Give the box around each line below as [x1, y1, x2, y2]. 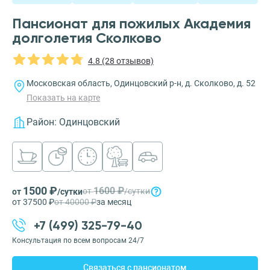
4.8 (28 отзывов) [88, 55, 154, 66]
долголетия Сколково [12, 29, 162, 47]
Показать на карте [27, 93, 100, 103]
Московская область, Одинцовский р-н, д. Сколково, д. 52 [27, 78, 256, 89]
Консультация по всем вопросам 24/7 [12, 236, 144, 245]
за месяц [96, 197, 131, 207]
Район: [27, 116, 57, 128]
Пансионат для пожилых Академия [12, 14, 251, 33]
